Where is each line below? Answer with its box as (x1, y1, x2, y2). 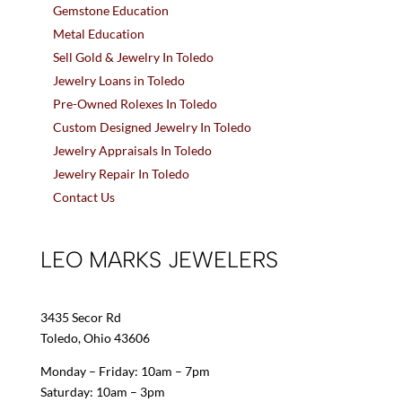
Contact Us (52, 188, 115, 205)
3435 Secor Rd (39, 309, 121, 325)
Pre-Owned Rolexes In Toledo (52, 95, 217, 111)
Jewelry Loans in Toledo (52, 72, 185, 88)
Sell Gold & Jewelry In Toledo (52, 48, 214, 65)
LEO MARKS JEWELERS (39, 245, 278, 273)
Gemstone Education (52, 2, 169, 18)
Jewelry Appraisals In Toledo (52, 142, 212, 158)
